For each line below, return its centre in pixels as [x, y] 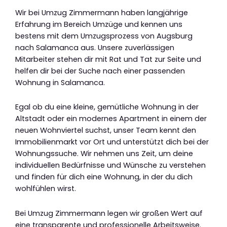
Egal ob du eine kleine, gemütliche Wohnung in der [107, 107]
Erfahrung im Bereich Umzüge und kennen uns [99, 24]
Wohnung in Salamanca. [60, 82]
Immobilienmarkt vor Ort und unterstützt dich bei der [112, 142]
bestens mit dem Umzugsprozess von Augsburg [104, 36]
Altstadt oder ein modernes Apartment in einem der [111, 119]
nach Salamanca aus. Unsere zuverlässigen [95, 47]
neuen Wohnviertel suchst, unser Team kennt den [106, 130]
